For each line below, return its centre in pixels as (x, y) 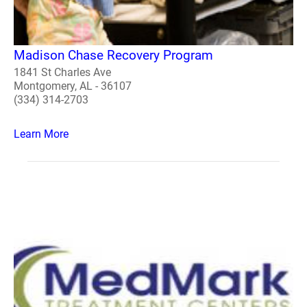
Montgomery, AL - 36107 (73, 86)
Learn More (41, 134)
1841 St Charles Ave (62, 72)
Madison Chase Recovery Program (113, 55)
